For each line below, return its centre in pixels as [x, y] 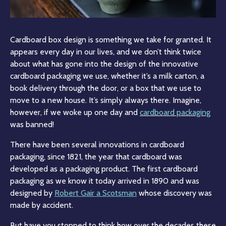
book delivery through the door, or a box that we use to [106, 88]
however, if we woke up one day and [75, 112]
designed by [32, 193]
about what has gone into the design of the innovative [104, 64]
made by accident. [42, 205]
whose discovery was [174, 193]
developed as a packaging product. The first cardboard [104, 168]
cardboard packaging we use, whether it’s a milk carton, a [107, 76]
